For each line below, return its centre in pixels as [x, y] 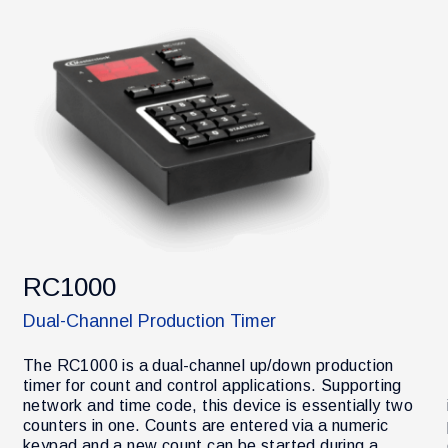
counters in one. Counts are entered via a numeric [206, 425]
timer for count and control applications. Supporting [212, 385]
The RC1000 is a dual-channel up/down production [208, 365]
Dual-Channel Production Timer [149, 320]
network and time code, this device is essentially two [218, 405]
